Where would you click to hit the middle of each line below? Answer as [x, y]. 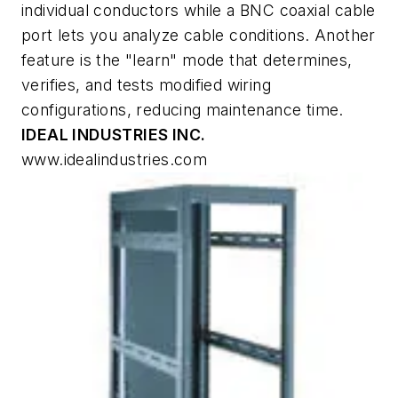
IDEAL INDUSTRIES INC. [114, 135]
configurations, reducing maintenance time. [183, 110]
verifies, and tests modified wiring [146, 85]
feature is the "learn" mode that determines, [187, 60]
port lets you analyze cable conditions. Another [199, 36]
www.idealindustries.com [115, 160]
